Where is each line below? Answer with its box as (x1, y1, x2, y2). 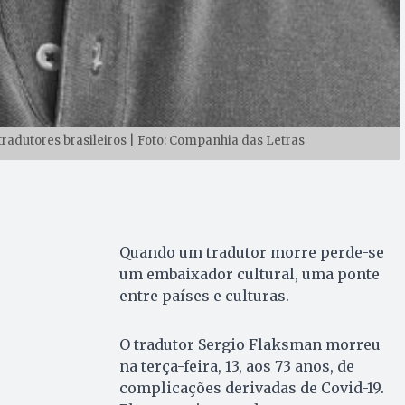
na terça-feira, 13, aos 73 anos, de (118, 357, 354, 376)
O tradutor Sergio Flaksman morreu (118, 335, 381, 354)
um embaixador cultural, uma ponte (118, 265, 380, 284)
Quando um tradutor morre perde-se (118, 243, 384, 262)
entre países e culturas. (118, 287, 289, 306)
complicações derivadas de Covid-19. (118, 379, 384, 398)
